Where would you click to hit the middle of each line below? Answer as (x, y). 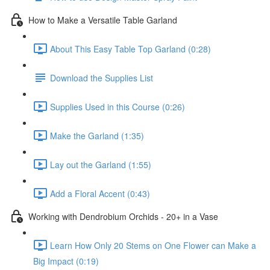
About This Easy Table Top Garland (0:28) (130, 49)
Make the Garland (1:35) (97, 135)
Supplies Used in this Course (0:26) (118, 106)
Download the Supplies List (102, 77)
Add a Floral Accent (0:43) (100, 193)
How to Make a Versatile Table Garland (103, 20)
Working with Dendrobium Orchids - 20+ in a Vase (123, 216)
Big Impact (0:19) (66, 261)
